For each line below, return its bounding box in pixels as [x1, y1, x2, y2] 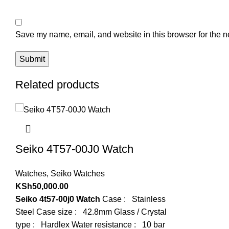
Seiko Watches [51, 169, 105, 178]
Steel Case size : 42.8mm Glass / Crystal [15, 208, 167, 217]
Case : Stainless [100, 195, 166, 204]
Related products [15, 78, 99, 91]
